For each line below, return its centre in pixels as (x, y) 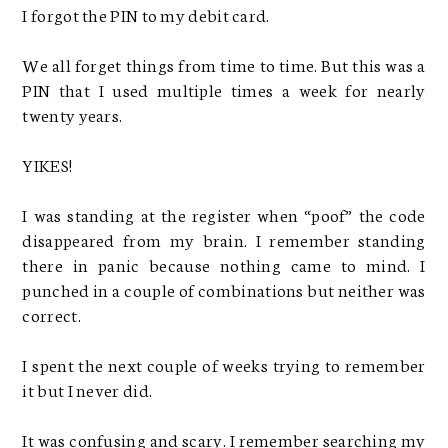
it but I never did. (87, 388)
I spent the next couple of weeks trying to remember (224, 363)
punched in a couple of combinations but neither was (224, 288)
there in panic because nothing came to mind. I (224, 263)
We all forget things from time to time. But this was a (224, 63)
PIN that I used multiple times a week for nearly (224, 88)
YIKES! (47, 163)
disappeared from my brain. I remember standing (224, 238)
